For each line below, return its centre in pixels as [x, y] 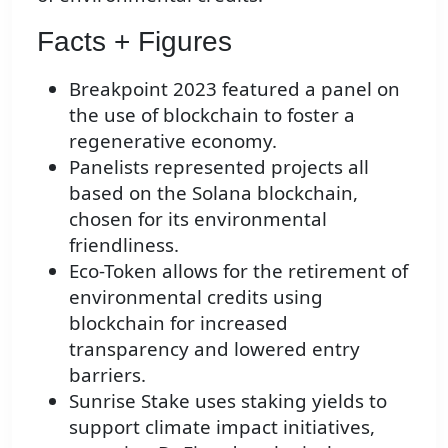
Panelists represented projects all [219, 166]
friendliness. [124, 244]
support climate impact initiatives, [222, 426]
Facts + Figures [134, 42]
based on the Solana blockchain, [213, 192]
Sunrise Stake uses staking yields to [228, 400]
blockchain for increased [178, 322]
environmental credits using [196, 296]
